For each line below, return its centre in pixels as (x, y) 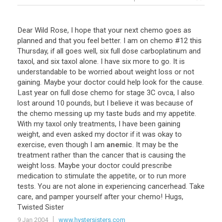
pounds (79, 103)
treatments (97, 124)
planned (30, 41)
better (111, 41)
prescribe (157, 166)
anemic (119, 145)
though (77, 145)
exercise (31, 145)
